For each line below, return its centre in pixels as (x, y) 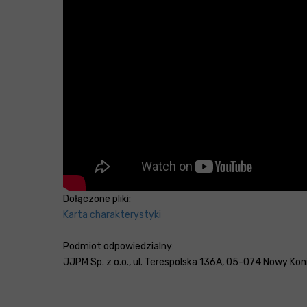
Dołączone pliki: (97, 199)
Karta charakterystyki (112, 215)
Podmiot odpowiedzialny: (119, 247)
